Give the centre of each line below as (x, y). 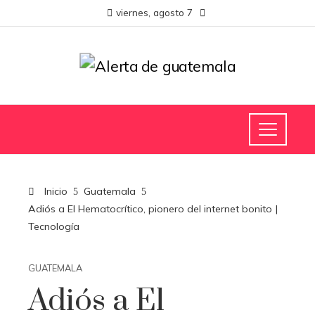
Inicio (54, 191)
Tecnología (54, 226)
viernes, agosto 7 (154, 12)
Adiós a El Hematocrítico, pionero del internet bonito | (153, 209)
